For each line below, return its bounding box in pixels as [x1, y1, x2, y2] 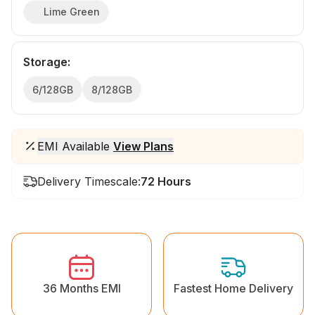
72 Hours [141, 174, 191, 188]
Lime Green [44, 5, 100, 18]
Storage [23, 54, 67, 69]
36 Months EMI [42, 281, 121, 295]
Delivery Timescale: [37, 174, 141, 188]
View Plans [113, 139, 174, 153]
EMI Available [37, 139, 113, 153]
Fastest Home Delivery [174, 281, 293, 295]
